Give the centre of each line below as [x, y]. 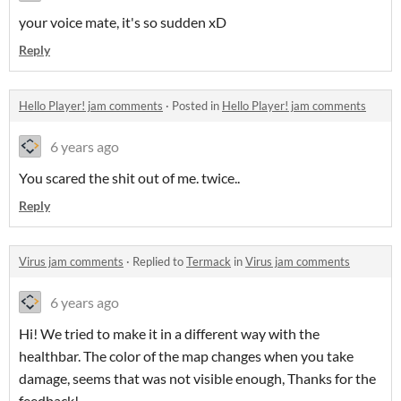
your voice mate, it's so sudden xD [123, 22]
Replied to [159, 262]
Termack [209, 262]
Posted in [197, 106]
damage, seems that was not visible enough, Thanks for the [197, 379]
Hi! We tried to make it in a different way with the [169, 334]
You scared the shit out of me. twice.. [129, 178]
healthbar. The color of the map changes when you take [186, 356]
